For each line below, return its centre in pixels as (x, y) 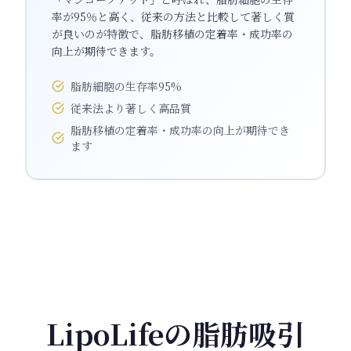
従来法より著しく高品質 (131, 108)
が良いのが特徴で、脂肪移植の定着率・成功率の (172, 34)
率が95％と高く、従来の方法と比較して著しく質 (173, 16)
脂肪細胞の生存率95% (126, 86)
